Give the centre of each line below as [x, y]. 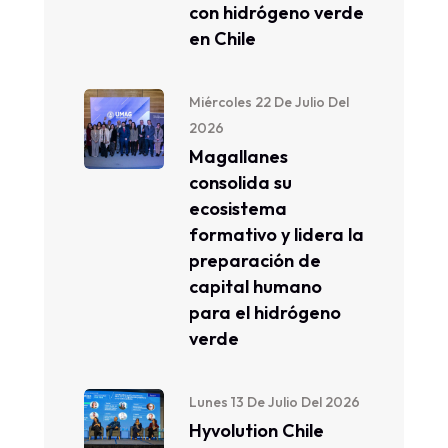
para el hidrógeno [265, 312]
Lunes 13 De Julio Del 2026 [274, 402]
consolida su [240, 182]
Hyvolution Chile [256, 430]
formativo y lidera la [276, 234]
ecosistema [238, 208]
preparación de [255, 260]
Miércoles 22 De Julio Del [269, 102]
